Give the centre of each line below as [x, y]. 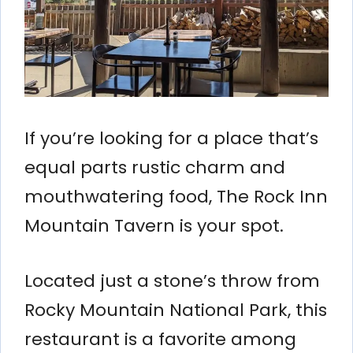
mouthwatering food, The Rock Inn [176, 196]
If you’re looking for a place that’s [171, 138]
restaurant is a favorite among [160, 339]
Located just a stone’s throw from [172, 281]
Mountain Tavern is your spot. [154, 225]
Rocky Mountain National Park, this [176, 310]
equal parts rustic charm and [155, 167]
